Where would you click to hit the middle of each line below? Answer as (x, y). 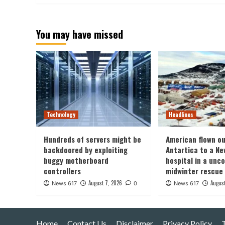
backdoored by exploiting (86, 149)
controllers (62, 171)
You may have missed (80, 34)
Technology (61, 114)
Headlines (181, 114)
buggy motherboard (76, 160)
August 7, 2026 (105, 183)
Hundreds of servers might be (92, 139)
